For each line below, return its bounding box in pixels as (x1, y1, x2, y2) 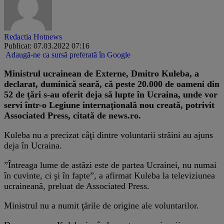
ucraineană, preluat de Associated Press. (4, 180, 149, 191)
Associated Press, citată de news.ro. (4, 110, 141, 120)
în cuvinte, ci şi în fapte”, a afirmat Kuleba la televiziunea (4, 170, 215, 180)
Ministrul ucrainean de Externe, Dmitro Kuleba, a (4, 68, 199, 78)
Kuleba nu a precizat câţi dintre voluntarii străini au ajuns (4, 129, 213, 140)
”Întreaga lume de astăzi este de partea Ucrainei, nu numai (4, 159, 216, 170)
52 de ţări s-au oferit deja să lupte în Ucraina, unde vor (4, 89, 217, 99)
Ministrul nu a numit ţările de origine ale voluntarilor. (4, 200, 199, 210)
